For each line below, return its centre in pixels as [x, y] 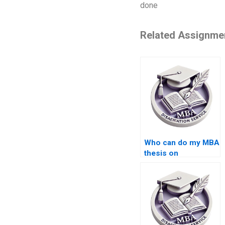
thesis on [161, 153]
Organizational [170, 163]
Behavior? [162, 174]
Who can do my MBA [182, 142]
